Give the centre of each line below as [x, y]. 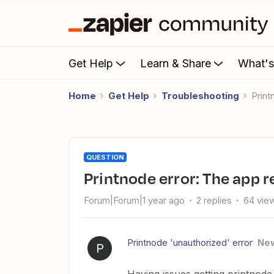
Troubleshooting [200, 96]
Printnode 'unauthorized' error [190, 243]
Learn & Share [176, 63]
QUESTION [105, 157]
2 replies [214, 200]
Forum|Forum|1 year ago [134, 200]
